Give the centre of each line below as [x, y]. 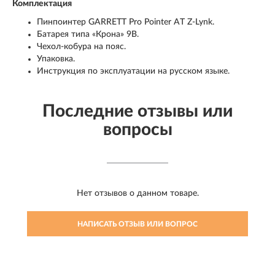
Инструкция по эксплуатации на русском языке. [133, 72]
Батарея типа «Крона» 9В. [88, 35]
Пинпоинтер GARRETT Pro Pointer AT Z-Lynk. [126, 22]
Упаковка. [56, 59]
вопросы [137, 130]
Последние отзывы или [137, 111]
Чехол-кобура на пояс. [81, 47]
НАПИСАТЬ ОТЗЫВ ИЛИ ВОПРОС [137, 224]
